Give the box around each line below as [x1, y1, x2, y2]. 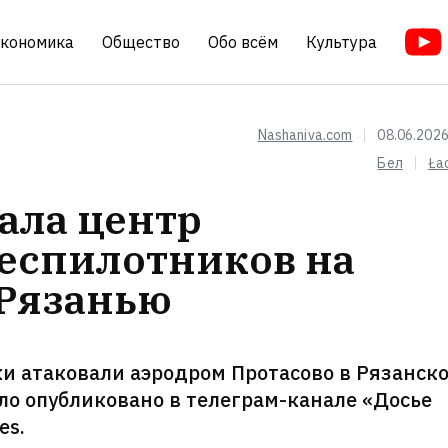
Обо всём [208, 32, 279, 52]
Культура [306, 32, 378, 52]
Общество [102, 32, 181, 52]
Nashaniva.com [257, 126, 353, 144]
